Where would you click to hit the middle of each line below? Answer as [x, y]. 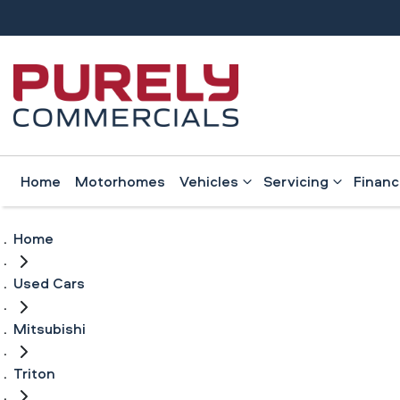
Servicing [296, 181]
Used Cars [49, 283]
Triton [34, 373]
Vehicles [209, 181]
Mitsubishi [50, 328]
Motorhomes [120, 181]
